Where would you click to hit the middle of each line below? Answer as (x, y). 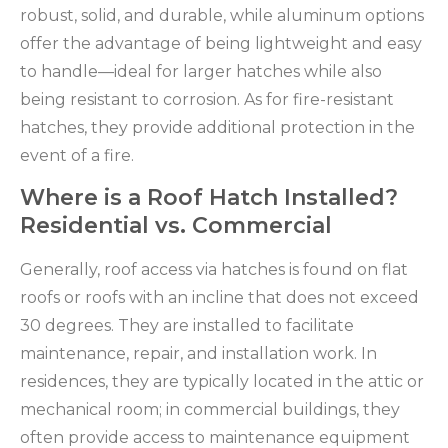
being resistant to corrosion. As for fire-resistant (207, 99)
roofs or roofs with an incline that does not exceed (219, 298)
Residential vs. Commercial (176, 226)
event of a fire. (77, 155)
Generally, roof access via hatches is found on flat (214, 270)
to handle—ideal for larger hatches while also (201, 71)
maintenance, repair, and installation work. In (198, 354)
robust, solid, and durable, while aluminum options (222, 15)
